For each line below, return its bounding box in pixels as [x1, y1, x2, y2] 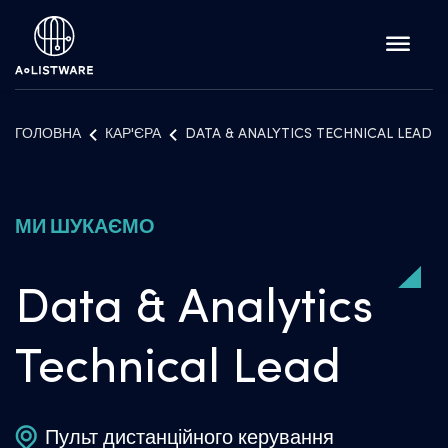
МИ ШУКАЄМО [15, 214, 155, 238]
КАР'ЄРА [105, 127, 161, 142]
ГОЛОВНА [15, 127, 81, 142]
